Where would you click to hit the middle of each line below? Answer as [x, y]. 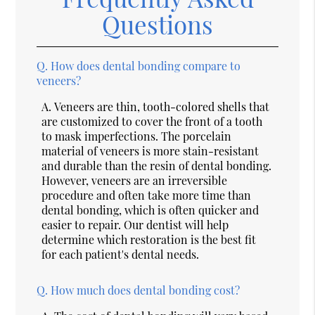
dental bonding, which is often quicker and [150, 210]
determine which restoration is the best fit [149, 239]
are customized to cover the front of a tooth [152, 121]
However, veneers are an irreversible [135, 180]
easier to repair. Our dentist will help [135, 224]
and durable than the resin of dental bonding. [157, 165]
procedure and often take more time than [147, 195]
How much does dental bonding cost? [146, 290]
